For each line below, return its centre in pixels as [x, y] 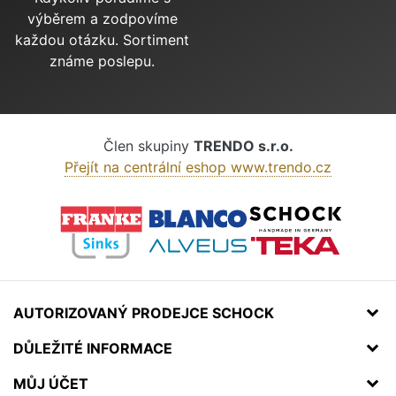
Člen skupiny [148, 145]
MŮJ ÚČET [51, 383]
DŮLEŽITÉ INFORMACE [93, 348]
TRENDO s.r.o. [243, 145]
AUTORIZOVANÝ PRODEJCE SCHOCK [144, 312]
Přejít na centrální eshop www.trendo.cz [198, 167]
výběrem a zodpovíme [102, 18]
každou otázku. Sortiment [102, 39]
